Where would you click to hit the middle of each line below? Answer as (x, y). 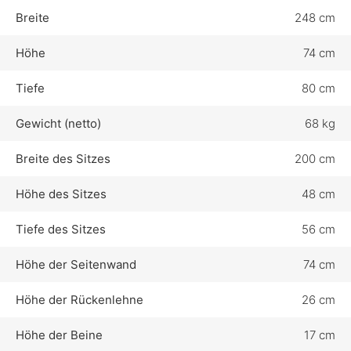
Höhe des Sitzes (61, 194)
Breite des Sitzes (63, 159)
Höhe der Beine (59, 335)
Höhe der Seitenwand (76, 265)
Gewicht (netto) (58, 124)
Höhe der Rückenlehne (80, 300)
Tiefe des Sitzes (61, 230)
